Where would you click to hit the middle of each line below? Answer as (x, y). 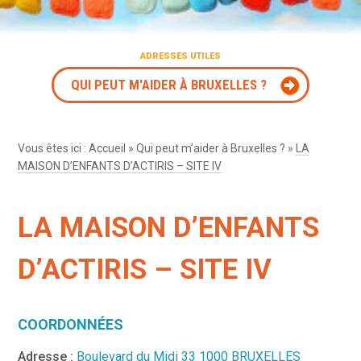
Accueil (108, 148)
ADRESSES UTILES (180, 56)
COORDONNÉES (71, 324)
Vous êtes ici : (54, 148)
